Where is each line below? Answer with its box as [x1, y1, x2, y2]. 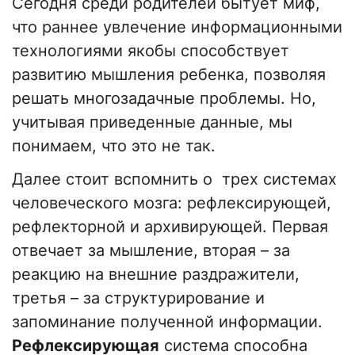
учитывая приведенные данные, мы [12, 113, 292, 132]
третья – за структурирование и [12, 288, 265, 308]
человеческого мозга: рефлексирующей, [12, 193, 331, 213]
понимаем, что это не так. [12, 136, 216, 156]
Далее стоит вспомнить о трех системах [12, 170, 337, 189]
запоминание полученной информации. [12, 312, 323, 332]
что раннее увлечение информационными [12, 17, 342, 37]
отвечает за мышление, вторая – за [12, 241, 290, 261]
